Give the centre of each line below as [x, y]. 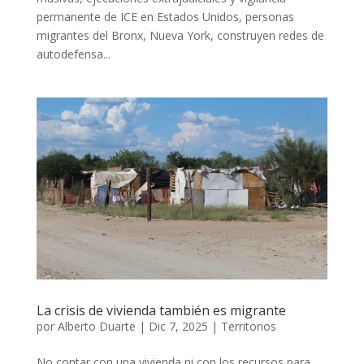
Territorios [248, 326]
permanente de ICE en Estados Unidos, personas [165, 16]
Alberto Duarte [96, 326]
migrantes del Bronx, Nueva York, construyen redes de [180, 35]
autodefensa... [73, 54]
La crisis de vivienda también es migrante [161, 310]
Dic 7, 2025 [178, 326]
